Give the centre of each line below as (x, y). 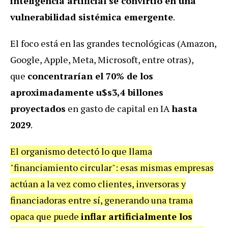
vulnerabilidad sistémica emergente (92, 17)
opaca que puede (46, 216)
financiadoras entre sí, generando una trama (102, 200)
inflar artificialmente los (137, 216)
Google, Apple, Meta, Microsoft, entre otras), (102, 59)
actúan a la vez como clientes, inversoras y (98, 183)
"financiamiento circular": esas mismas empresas (112, 167)
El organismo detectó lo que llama (81, 151)
